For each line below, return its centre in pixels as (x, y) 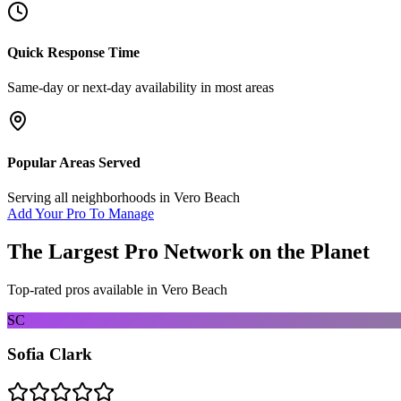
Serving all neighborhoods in (90, 197)
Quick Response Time (73, 53)
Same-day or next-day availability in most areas (141, 88)
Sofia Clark (50, 354)
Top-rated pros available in (84, 289)
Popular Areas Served (74, 162)
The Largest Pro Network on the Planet (188, 251)
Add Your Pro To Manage (81, 213)
